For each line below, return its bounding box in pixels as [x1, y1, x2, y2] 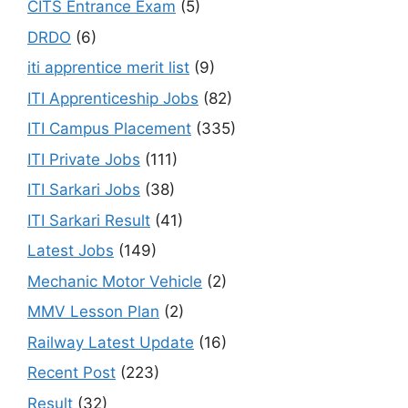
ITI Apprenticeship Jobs [27, 88, 199, 107]
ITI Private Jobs [27, 149, 140, 168]
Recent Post [27, 363, 116, 382]
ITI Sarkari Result [27, 210, 150, 229]
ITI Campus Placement [27, 119, 191, 138]
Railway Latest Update [27, 332, 194, 352]
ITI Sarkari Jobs [27, 180, 140, 199]
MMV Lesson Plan [27, 302, 159, 321]
